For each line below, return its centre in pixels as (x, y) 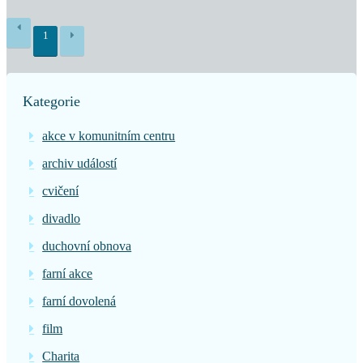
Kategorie (51, 101)
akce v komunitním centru (109, 136)
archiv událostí (80, 163)
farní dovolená (79, 301)
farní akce (68, 273)
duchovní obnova (87, 246)
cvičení (61, 191)
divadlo (62, 218)
